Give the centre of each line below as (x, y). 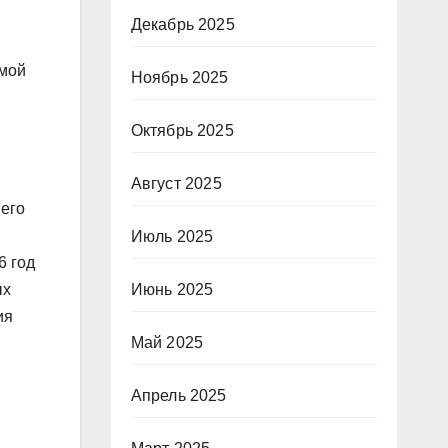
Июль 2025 (172, 236)
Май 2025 (167, 342)
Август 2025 (176, 183)
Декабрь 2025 (182, 24)
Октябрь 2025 (182, 130)
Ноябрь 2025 (179, 77)
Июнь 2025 (172, 289)
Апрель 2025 (178, 395)
